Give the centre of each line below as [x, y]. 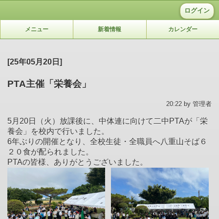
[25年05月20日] [35, 62]
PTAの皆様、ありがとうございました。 [77, 162]
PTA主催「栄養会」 [49, 84]
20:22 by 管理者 [189, 104]
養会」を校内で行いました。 [58, 131]
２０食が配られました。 [50, 152]
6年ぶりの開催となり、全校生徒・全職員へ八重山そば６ [107, 141]
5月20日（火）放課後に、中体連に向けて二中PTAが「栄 [108, 121]
